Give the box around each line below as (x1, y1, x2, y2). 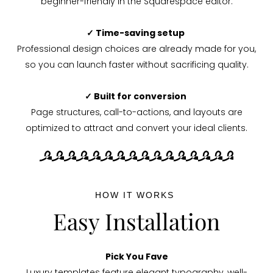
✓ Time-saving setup (87, 27, 186, 40)
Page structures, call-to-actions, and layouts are (30, 106, 243, 119)
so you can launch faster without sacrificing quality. (24, 58, 249, 71)
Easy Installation (53, 206, 220, 236)
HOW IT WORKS (95, 190, 178, 200)
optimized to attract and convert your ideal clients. (26, 122, 247, 135)
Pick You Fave (105, 250, 168, 263)
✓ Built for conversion (85, 90, 188, 103)
